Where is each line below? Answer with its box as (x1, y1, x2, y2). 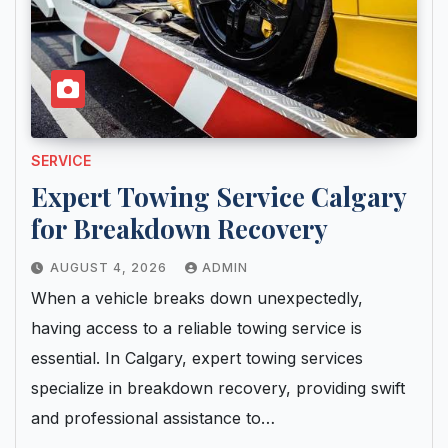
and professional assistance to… (31, 408, 275, 429)
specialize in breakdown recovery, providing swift (31, 378, 405, 399)
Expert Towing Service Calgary (31, 179, 407, 215)
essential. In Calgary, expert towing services (31, 348, 363, 369)
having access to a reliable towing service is (31, 318, 362, 339)
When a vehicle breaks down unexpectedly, (31, 288, 363, 309)
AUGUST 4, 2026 (50, 260, 171, 276)
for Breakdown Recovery (31, 211, 328, 247)
